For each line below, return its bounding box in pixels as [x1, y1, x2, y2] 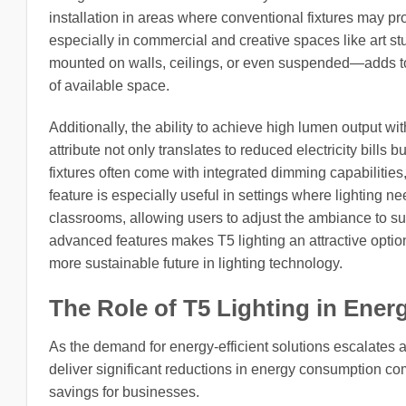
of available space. [49, 78, 169, 94]
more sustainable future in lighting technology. [49, 256, 343, 272]
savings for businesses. [49, 383, 199, 400]
